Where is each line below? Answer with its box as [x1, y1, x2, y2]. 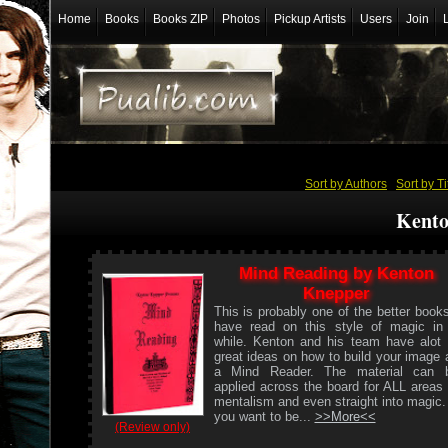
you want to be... [213, 408, 315, 424]
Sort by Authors [305, 176, 387, 191]
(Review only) [115, 420, 190, 435]
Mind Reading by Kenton [238, 263, 434, 283]
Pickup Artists [273, 12, 346, 26]
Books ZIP [152, 12, 208, 26]
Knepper [302, 283, 370, 303]
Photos [221, 12, 260, 26]
